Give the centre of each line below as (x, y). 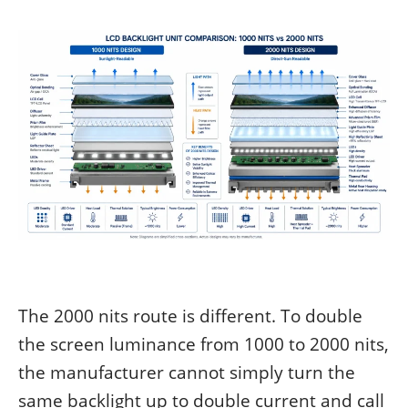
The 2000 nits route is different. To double (190, 315)
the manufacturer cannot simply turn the (187, 372)
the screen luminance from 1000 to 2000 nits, (204, 343)
